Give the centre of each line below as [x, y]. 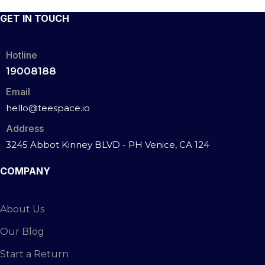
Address [25, 128]
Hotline [22, 55]
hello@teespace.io [48, 108]
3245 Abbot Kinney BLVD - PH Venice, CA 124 [108, 145]
